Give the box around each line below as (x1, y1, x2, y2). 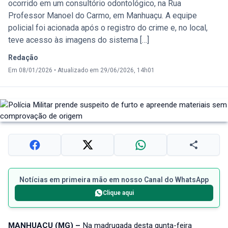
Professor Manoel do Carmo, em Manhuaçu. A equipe (8, 11, 197, 21)
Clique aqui (102, 189, 134, 197)
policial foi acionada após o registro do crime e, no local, (8, 23, 208, 33)
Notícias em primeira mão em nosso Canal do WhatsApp (19, 176, 209, 184)
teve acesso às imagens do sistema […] (8, 35, 149, 45)
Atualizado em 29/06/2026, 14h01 (58, 67, 155, 74)
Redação (8, 53, 38, 62)
